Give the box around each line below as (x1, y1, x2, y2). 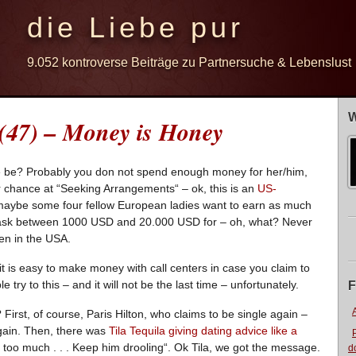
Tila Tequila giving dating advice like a (109, 324, 297, 337)
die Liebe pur (27, 11, 244, 44)
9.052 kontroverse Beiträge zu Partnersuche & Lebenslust (27, 56, 351, 69)
